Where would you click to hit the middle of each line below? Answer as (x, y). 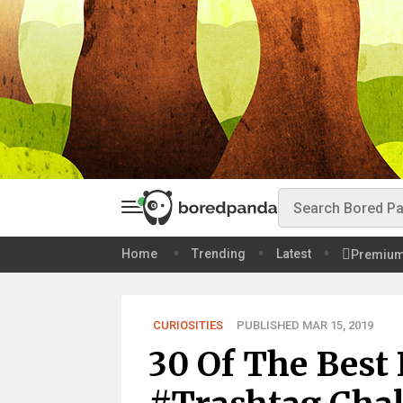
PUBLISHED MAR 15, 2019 (304, 325)
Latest (293, 254)
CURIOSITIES (188, 325)
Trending (218, 254)
